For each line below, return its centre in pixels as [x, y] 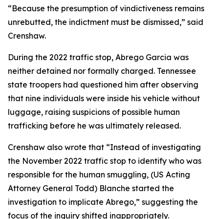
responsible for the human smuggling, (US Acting [99, 175]
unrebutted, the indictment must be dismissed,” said [106, 22]
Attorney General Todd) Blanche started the [91, 188]
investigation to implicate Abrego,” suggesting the [103, 202]
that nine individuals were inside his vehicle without [104, 98]
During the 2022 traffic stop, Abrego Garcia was [98, 57]
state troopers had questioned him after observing [103, 85]
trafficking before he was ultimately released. [94, 126]
